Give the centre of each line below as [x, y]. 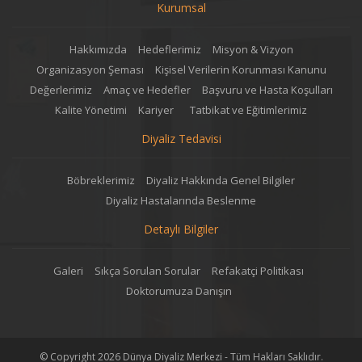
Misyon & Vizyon [253, 50]
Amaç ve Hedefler [147, 90]
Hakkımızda [98, 50]
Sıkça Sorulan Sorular [147, 271]
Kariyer [158, 110]
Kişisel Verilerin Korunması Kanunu [240, 70]
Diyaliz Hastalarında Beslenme [181, 201]
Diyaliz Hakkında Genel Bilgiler [221, 181]
